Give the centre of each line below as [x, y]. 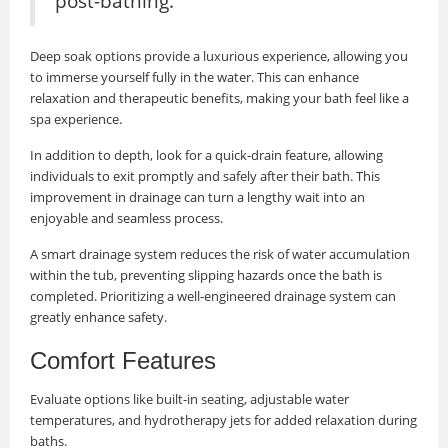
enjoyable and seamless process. [126, 218]
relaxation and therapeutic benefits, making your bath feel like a [219, 98]
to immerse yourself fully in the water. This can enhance [194, 77]
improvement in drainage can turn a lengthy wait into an [197, 197]
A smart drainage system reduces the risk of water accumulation [220, 254]
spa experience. [76, 119]
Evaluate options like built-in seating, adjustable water [189, 399]
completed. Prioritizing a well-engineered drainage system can [213, 296]
